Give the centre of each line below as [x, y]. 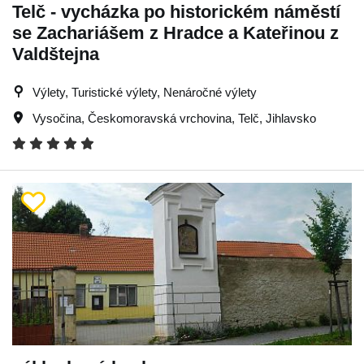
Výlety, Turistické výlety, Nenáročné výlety [145, 92]
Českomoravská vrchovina [160, 118]
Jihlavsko [291, 118]
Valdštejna [56, 54]
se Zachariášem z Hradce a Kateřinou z [175, 32]
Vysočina [57, 118]
